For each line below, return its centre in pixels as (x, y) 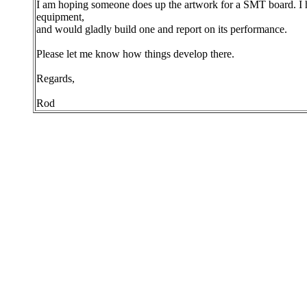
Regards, (56, 78)
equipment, (60, 17)
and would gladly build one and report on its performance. (162, 29)
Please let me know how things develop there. (135, 54)
